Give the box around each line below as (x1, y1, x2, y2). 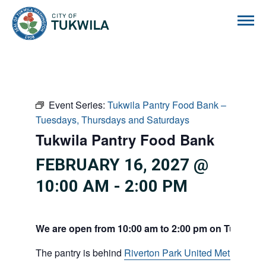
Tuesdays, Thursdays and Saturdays (36, 113, 189, 126)
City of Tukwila (109, 7, 170, 18)
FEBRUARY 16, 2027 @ (36, 155, 208, 175)
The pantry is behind (36, 246, 124, 259)
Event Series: (49, 98, 107, 112)
